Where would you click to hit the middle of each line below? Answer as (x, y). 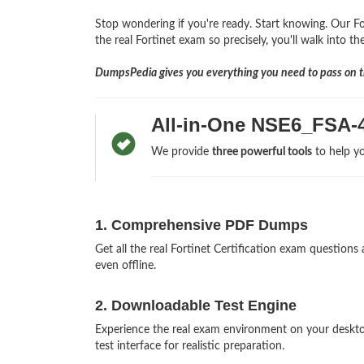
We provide (181, 152)
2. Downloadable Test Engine (196, 306)
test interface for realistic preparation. (190, 347)
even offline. (126, 266)
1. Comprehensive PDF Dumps (201, 225)
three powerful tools (262, 152)
